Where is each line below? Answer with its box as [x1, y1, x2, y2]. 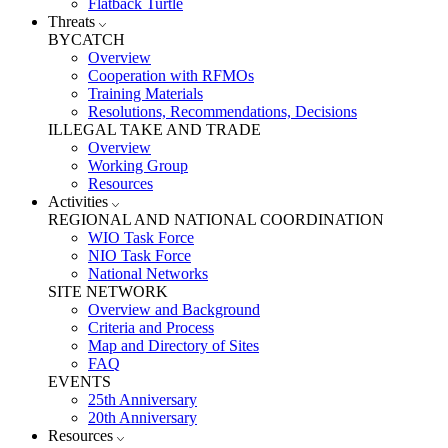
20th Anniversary [88, 409, 197, 427]
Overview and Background [88, 301, 260, 319]
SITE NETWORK [48, 283, 168, 301]
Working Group [88, 157, 188, 175]
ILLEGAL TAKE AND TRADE [48, 121, 261, 139]
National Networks [88, 265, 208, 283]
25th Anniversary [88, 391, 197, 409]
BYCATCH [48, 31, 125, 49]
